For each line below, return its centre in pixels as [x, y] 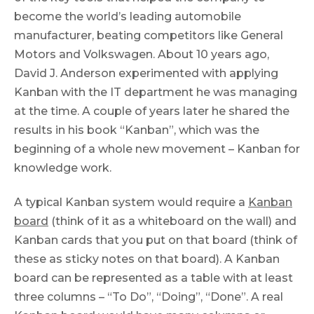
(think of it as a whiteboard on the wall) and [172, 221]
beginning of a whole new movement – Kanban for [157, 149]
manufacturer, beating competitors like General [149, 36]
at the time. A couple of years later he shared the [152, 111]
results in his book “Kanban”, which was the [137, 130]
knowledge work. [63, 168]
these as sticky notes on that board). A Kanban [147, 259]
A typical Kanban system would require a [131, 202]
